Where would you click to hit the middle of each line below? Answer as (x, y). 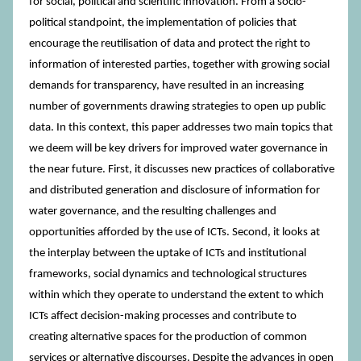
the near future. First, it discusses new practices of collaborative (182, 170)
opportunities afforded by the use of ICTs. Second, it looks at (174, 232)
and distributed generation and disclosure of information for (174, 191)
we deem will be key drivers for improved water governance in (178, 149)
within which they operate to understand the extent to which (176, 295)
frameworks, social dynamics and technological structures (168, 274)
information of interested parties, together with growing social (179, 65)
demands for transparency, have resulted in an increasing (166, 86)
